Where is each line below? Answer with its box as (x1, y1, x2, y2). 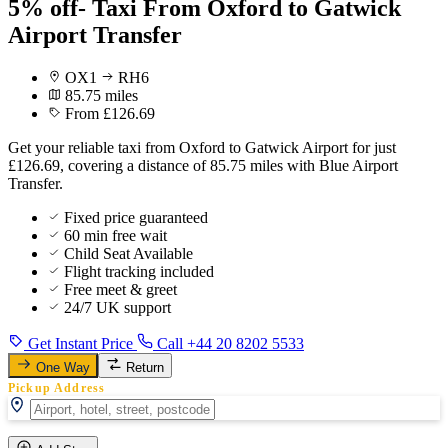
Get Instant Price (24, 334, 137, 352)
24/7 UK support (64, 298, 171, 316)
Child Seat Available (64, 244, 193, 262)
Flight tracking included (64, 262, 214, 280)
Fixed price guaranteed (64, 208, 208, 226)
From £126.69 (65, 104, 155, 122)
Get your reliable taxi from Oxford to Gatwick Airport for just (8, 138, 396, 156)
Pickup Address (8, 381, 106, 394)
